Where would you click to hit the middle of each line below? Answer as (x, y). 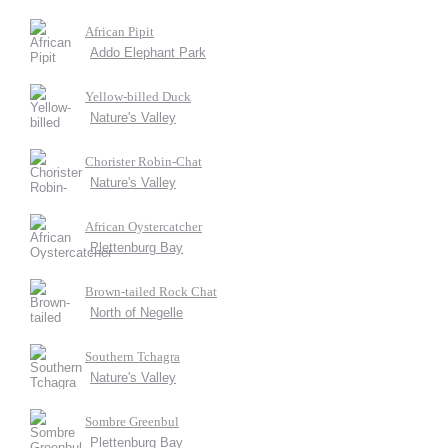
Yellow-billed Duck (138, 96)
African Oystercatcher (143, 226)
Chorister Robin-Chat (143, 161)
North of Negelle (136, 312)
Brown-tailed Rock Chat (151, 291)
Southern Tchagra (132, 356)
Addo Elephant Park (148, 52)
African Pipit (119, 31)
